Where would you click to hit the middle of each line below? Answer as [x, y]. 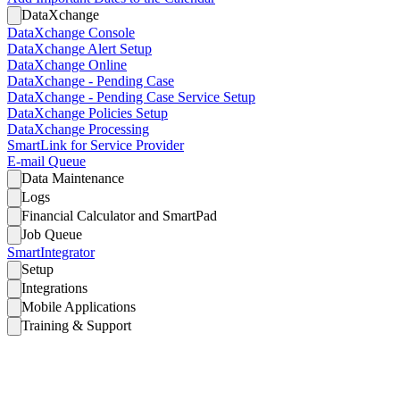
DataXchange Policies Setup [87, 113]
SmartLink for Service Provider [96, 145]
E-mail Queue [46, 161]
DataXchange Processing [78, 129]
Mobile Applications [79, 307]
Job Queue [52, 234]
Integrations [54, 288]
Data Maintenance [73, 178]
